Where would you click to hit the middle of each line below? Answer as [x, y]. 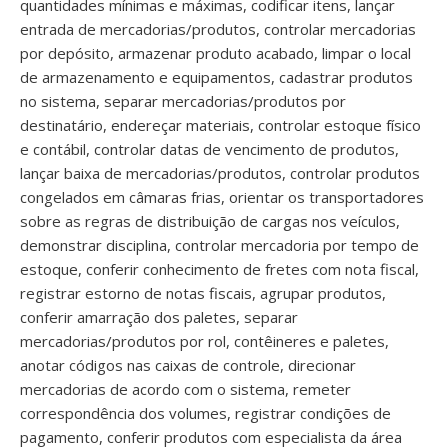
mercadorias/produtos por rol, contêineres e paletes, [204, 341]
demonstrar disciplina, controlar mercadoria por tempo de [219, 245]
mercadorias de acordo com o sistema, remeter [185, 389]
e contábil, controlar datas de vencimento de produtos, [209, 149]
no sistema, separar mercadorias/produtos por [183, 101]
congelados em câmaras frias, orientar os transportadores [222, 197]
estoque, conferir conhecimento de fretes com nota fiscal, [219, 269]
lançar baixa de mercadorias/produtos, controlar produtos [220, 173]
